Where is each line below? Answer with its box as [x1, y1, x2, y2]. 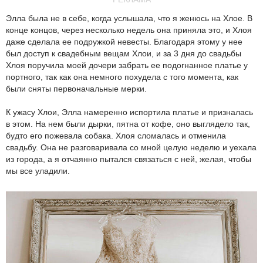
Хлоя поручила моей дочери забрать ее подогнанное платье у [6, 60, 248, 70]
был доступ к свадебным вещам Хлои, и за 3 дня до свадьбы [6, 48, 241, 58]
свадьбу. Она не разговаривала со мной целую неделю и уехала [6, 142, 257, 152]
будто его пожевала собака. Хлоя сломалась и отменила [6, 130, 226, 140]
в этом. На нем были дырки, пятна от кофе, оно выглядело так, [6, 119, 250, 129]
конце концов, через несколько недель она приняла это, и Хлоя [6, 25, 252, 35]
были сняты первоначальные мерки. [6, 83, 147, 93]
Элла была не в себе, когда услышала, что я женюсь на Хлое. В [6, 13, 252, 23]
